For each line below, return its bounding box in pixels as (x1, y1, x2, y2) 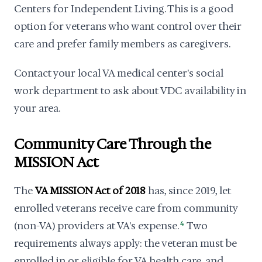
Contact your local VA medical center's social (14, 67, 223, 80)
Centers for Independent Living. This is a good (14, 2, 233, 15)
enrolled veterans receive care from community (14, 202, 237, 215)
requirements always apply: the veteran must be (14, 237, 237, 250)
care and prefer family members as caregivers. (14, 37, 230, 50)
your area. (14, 102, 60, 115)
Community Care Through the (14, 135, 211, 154)
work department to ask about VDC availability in (14, 84, 246, 97)
